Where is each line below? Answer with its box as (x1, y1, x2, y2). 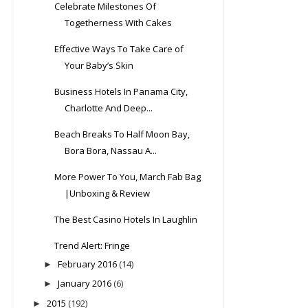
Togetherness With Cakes (65, 16, 173, 29)
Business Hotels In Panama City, (54, 85, 188, 98)
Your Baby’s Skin (65, 58, 134, 71)
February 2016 (57, 258, 117, 271)
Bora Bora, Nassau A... (65, 144, 157, 157)
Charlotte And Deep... (65, 101, 153, 114)
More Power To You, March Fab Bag (54, 170, 201, 183)
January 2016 (57, 277, 111, 290)
